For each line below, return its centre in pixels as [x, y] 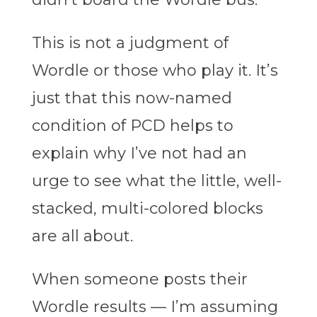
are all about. [82, 236]
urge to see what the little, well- [156, 181]
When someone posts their [139, 279]
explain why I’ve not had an [139, 154]
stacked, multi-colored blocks [147, 209]
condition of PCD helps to [132, 126]
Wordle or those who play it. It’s [155, 71]
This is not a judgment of [130, 43]
